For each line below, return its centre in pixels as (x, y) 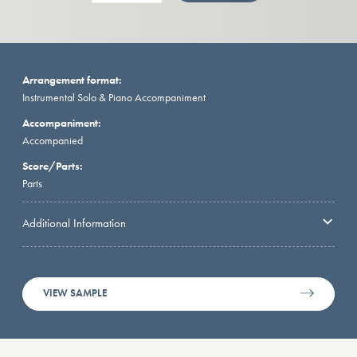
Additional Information (74, 224)
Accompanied (53, 140)
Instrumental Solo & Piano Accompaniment (114, 97)
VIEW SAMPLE (75, 294)
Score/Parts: (53, 165)
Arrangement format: (72, 79)
